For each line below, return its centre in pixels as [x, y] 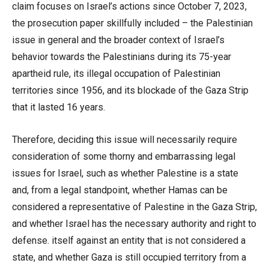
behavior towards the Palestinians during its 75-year [122, 57]
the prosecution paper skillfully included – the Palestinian [132, 23]
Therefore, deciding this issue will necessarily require [125, 140]
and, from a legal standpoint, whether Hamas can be [120, 190]
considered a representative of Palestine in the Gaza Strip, [134, 207]
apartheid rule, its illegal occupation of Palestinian [116, 74]
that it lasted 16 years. [59, 107]
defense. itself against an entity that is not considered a [129, 240]
